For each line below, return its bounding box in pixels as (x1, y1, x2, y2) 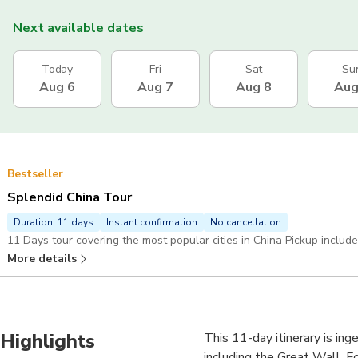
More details (7, 250, 77, 266)
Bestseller (7, 165, 63, 181)
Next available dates (13, 18, 144, 37)
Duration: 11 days (14, 215, 93, 229)
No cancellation (210, 215, 281, 229)
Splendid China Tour (7, 188, 132, 206)
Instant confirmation (106, 215, 197, 229)
